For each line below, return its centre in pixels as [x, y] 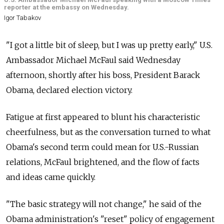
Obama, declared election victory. [69, 90]
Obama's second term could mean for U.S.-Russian [102, 147]
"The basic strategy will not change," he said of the [104, 204]
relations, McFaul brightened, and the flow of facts [103, 162]
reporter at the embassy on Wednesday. [66, 7]
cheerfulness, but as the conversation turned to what [108, 132]
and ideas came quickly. [51, 177]
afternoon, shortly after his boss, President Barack [103, 75]
